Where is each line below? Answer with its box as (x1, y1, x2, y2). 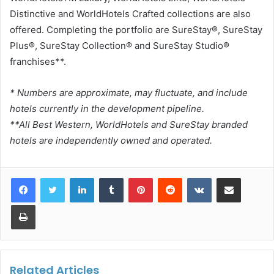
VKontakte (211, 172, 250, 183)
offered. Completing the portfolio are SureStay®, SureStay (10, 24, 262, 36)
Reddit (182, 172, 206, 183)
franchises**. (10, 56, 66, 68)
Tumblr (123, 172, 149, 183)
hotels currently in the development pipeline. (10, 103, 204, 115)
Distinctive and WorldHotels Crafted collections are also (10, 8, 251, 20)
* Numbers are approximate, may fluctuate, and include (10, 87, 248, 99)
